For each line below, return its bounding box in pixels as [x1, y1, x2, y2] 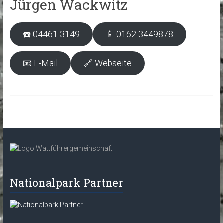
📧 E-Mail [22, 58, 58, 69]
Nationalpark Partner [9, 175, 123, 190]
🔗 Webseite [83, 58, 132, 69]
